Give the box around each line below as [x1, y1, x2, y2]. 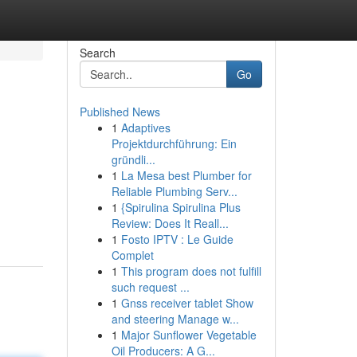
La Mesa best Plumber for [120, 167, 252, 183]
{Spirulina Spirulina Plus [120, 199, 241, 215]
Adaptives [120, 120, 171, 135]
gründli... [111, 151, 155, 167]
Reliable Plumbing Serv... [111, 183, 237, 199]
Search [79, 45, 116, 61]
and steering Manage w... [111, 311, 239, 327]
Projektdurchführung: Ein [111, 135, 237, 151]
